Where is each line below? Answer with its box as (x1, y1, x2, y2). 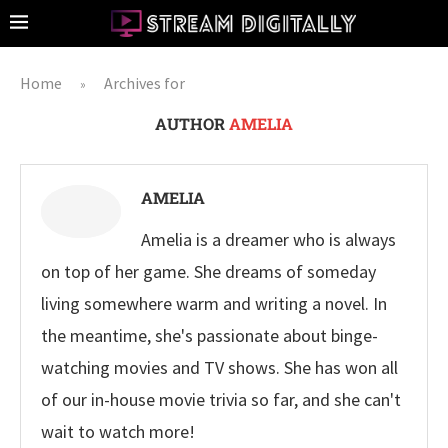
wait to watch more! (41, 420, 195, 443)
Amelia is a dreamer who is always (141, 228, 396, 251)
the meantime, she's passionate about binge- (41, 324, 378, 347)
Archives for (104, 73, 185, 93)
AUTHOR (155, 113, 229, 134)
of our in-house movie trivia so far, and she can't (41, 388, 401, 411)
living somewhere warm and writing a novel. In (41, 292, 387, 315)
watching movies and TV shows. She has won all (41, 356, 398, 379)
